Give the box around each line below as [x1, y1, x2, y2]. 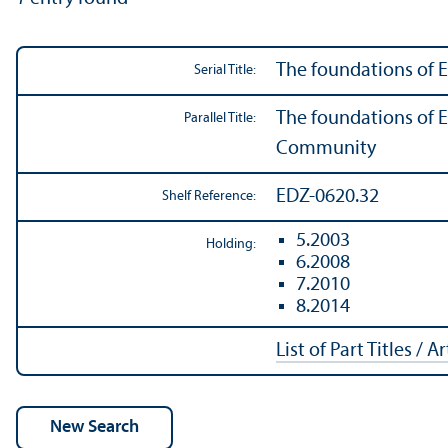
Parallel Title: [184, 111, 256, 127]
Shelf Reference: [162, 189, 256, 205]
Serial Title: [194, 63, 256, 79]
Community [276, 139, 376, 160]
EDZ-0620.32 [276, 187, 379, 208]
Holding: [206, 237, 256, 253]
